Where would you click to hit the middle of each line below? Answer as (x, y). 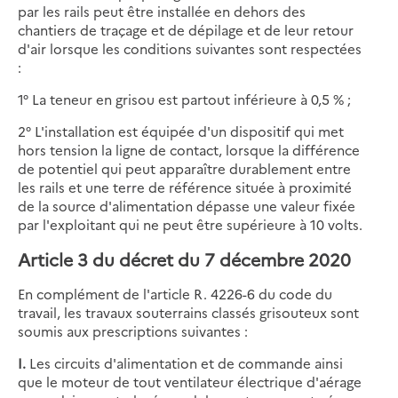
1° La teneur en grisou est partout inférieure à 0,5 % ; (184, 99)
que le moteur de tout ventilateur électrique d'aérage (190, 382)
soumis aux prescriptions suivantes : (133, 331)
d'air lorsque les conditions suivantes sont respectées (190, 49)
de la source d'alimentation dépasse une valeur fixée (187, 206)
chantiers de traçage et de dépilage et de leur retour (186, 30)
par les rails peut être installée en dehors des (162, 12)
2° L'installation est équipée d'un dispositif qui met (181, 131)
